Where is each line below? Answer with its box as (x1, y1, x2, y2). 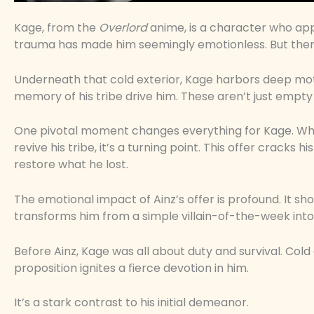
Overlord (99, 20, 147, 36)
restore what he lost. (14, 156, 128, 173)
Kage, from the (14, 20, 99, 36)
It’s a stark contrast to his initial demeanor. (14, 294, 249, 311)
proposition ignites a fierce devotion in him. (14, 259, 249, 276)
